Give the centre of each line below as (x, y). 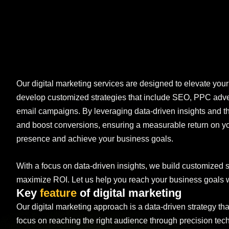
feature (58, 193)
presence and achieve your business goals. (95, 139)
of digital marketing (129, 193)
